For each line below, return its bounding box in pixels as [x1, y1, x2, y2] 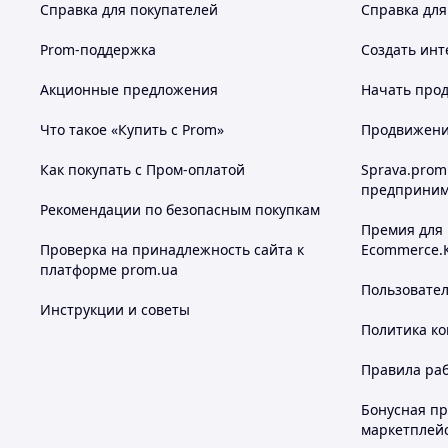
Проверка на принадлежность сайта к [40, 240, 304, 260]
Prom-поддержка [40, 40, 156, 60]
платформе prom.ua [40, 260, 178, 280]
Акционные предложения [40, 80, 218, 100]
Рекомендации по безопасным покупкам [40, 200, 320, 220]
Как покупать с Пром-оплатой [40, 160, 245, 180]
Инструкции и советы [40, 300, 190, 320]
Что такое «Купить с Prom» [40, 120, 224, 140]
